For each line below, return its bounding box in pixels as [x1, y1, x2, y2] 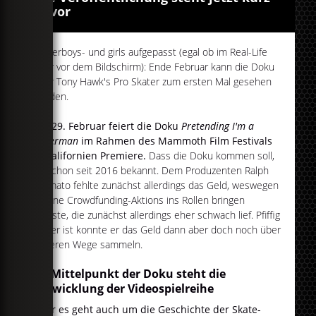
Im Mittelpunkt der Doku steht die [33, 266, 226, 282]
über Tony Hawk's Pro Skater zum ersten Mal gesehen [33, 75, 272, 89]
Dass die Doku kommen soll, [149, 149, 275, 163]
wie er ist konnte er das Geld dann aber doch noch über [33, 223, 281, 237]
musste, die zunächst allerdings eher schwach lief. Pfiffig [33, 208, 281, 222]
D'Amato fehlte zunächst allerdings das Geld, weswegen [33, 178, 279, 193]
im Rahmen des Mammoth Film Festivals [78, 134, 273, 148]
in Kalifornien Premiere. [33, 149, 150, 163]
